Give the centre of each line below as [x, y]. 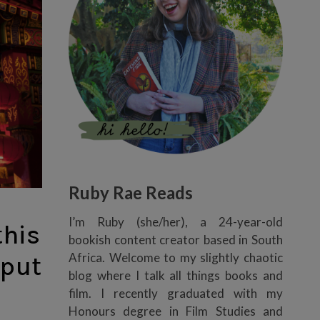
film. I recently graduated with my [176, 293]
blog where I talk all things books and [176, 275]
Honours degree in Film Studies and [176, 311]
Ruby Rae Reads [131, 192]
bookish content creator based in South [176, 239]
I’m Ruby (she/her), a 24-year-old [176, 221]
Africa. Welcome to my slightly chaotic [176, 257]
